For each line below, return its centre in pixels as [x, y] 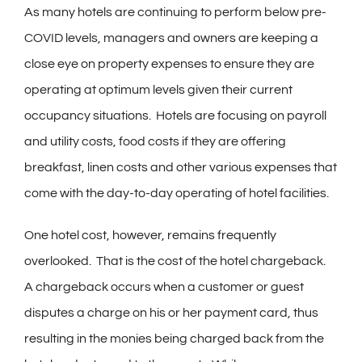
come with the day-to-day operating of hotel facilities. [177, 194]
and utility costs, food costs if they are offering [155, 142]
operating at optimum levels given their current [158, 90]
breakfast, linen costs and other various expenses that [181, 168]
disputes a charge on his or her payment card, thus [171, 313]
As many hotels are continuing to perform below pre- [175, 13]
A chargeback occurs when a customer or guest [164, 287]
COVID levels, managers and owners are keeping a [171, 38]
